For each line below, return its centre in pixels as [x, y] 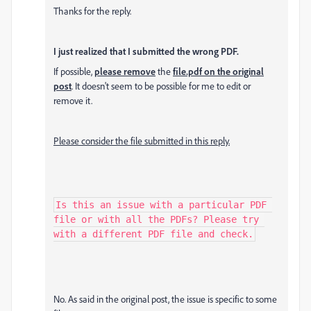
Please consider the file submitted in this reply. [142, 141]
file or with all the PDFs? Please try [156, 220]
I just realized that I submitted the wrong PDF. [146, 51]
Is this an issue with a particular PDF [161, 205]
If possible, [74, 72]
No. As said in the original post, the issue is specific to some [165, 299]
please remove [125, 72]
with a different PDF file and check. [153, 234]
